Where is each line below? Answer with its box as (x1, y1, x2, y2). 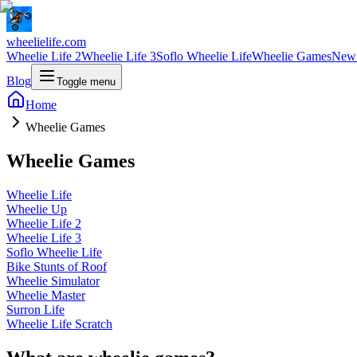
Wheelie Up (6, 202, 67, 216)
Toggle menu (57, 76, 116, 88)
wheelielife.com (6, 35, 86, 49)
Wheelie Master (6, 288, 85, 302)
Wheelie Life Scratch (6, 316, 112, 331)
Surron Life (6, 302, 65, 316)
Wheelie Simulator (6, 273, 100, 288)
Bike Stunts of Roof (6, 259, 107, 273)
